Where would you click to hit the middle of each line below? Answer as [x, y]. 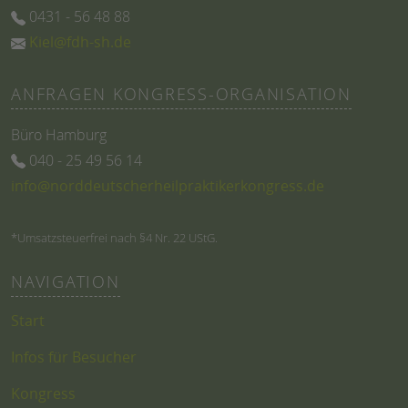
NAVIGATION [66, 282]
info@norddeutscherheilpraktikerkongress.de [168, 185]
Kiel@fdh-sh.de [80, 41]
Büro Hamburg [59, 134]
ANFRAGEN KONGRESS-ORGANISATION [181, 94]
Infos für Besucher [74, 357]
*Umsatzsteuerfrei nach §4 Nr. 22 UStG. [114, 238]
